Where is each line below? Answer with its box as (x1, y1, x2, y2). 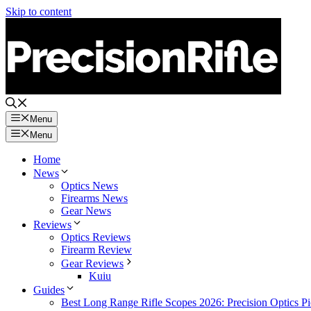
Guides (33, 283, 65, 296)
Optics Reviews (61, 230, 131, 243)
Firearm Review (61, 243, 132, 255)
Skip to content (6, 6, 72, 17)
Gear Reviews (61, 257, 124, 269)
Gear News (61, 204, 111, 217)
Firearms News (61, 192, 128, 204)
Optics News (61, 179, 118, 192)
